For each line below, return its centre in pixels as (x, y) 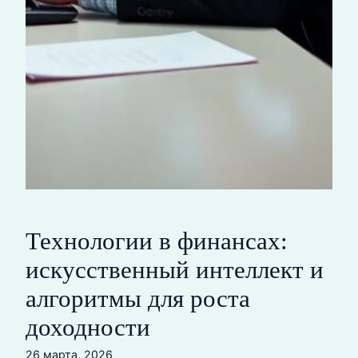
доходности (88, 328)
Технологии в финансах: (157, 241)
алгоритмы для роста (138, 299)
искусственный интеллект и (175, 270)
